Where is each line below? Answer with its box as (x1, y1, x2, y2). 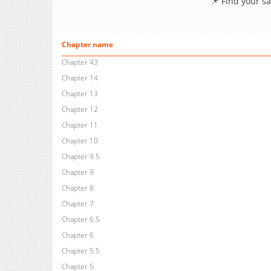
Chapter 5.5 (61, 246, 100, 256)
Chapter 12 (61, 104, 98, 115)
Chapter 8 (61, 183, 94, 194)
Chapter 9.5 (61, 151, 100, 162)
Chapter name (61, 39, 113, 50)
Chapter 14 (61, 73, 98, 83)
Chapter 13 (61, 88, 98, 99)
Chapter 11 (61, 120, 98, 131)
